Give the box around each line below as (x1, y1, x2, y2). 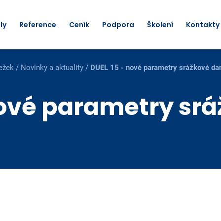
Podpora (102, 20, 135, 30)
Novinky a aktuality (20, 63, 83, 72)
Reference (19, 20, 57, 30)
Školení (147, 20, 174, 30)
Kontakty (186, 20, 220, 30)
